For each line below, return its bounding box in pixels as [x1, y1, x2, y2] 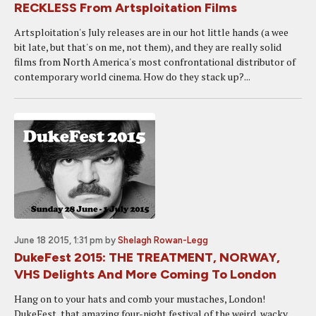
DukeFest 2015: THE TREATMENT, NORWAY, [14, 250, 280, 265]
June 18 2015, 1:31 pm [14, 235, 103, 245]
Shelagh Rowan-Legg [118, 235, 208, 245]
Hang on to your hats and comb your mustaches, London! [14, 292, 265, 305]
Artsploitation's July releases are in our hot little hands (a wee [14, 25, 288, 39]
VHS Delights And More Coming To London [14, 267, 276, 282]
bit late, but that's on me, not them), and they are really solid [14, 40, 281, 54]
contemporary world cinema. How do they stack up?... [14, 70, 250, 83]
